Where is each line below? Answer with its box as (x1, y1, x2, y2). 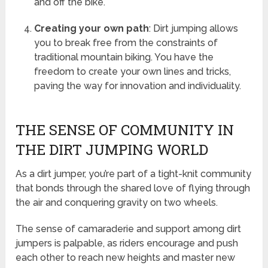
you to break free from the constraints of (33, 37, 218, 49)
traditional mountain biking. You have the (33, 51, 214, 63)
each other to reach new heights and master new (16, 252, 236, 264)
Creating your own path (33, 23, 149, 35)
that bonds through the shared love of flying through (16, 182, 251, 194)
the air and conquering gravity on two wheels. (16, 197, 218, 209)
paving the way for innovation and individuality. (33, 80, 241, 92)
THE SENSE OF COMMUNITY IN (16, 120, 234, 140)
